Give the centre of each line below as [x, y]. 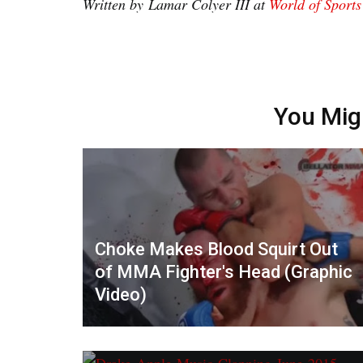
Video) [121, 294]
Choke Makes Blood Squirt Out [216, 249]
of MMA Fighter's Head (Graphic [224, 271]
